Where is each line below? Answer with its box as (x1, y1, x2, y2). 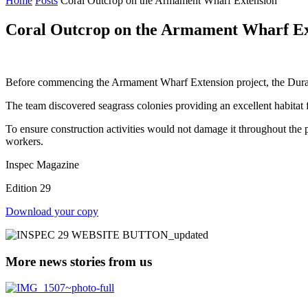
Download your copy (5, 205, 98, 217)
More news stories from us (5, 254, 152, 269)
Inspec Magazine (5, 158, 79, 170)
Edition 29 (5, 181, 51, 194)
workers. (5, 135, 43, 147)
